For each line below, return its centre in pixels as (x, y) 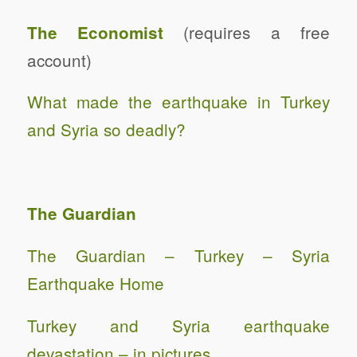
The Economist (95, 32)
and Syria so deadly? (106, 129)
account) (59, 59)
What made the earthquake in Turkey (178, 102)
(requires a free (247, 31)
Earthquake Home (95, 282)
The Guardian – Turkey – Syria (178, 255)
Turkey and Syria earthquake (178, 325)
